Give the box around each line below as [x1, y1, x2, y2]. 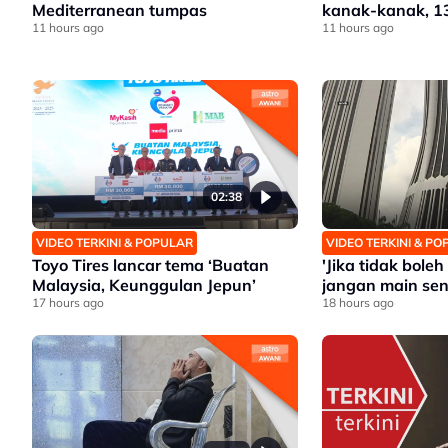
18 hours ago [321, 295, 394, 311]
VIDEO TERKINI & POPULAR [36, 235, 193, 251]
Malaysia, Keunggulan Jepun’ [32, 275, 256, 296]
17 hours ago [32, 295, 104, 311]
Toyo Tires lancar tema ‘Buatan [32, 255, 269, 276]
